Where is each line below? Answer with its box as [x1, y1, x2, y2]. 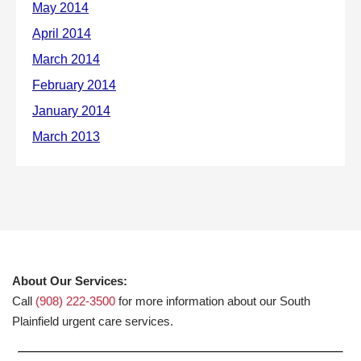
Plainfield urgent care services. [12, 314, 173, 328]
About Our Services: [12, 274, 127, 288]
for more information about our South [115, 294, 310, 308]
